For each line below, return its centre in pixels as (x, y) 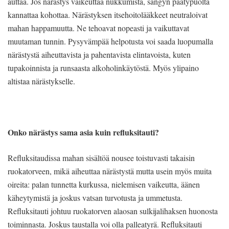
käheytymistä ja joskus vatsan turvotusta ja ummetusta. (95, 197)
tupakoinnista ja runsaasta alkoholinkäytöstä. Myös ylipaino (103, 67)
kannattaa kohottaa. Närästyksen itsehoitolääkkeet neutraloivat (108, 14)
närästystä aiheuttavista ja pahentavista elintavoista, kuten (99, 54)
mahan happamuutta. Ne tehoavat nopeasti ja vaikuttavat (98, 28)
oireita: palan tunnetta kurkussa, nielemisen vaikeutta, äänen (104, 184)
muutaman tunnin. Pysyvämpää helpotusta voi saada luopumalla (110, 41)
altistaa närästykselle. (41, 81)
